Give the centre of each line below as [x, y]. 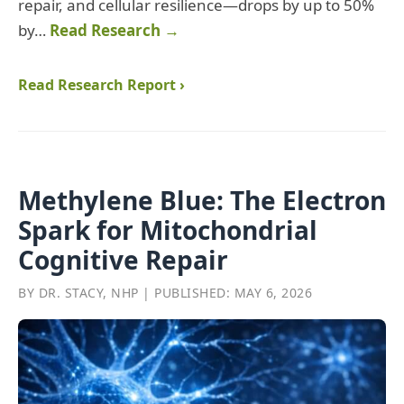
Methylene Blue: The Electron [202, 201]
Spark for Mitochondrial [168, 230]
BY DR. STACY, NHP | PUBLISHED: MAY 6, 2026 [165, 293]
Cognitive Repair [123, 260]
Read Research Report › [101, 85]
